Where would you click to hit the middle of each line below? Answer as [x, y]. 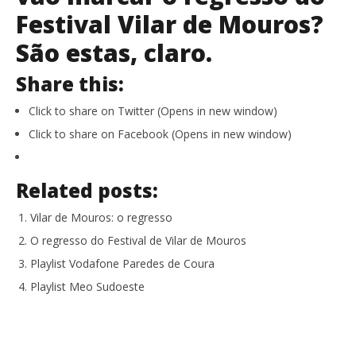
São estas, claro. [114, 52]
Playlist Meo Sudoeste [87, 286]
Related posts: [87, 190]
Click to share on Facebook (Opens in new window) [160, 133]
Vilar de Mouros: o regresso [101, 217]
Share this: [70, 83]
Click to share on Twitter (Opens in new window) [153, 110]
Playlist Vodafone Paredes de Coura [122, 263]
